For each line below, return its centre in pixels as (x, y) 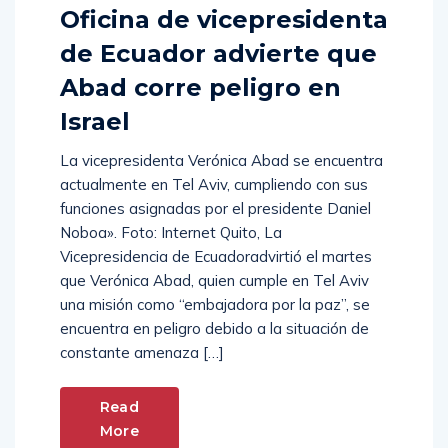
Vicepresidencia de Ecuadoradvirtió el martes (216, 257)
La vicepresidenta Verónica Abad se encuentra (221, 161)
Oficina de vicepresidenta (224, 20)
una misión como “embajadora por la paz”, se (215, 305)
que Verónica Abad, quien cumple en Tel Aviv (214, 281)
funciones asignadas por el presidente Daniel (215, 209)
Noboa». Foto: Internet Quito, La (171, 233)
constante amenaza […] (142, 353)
